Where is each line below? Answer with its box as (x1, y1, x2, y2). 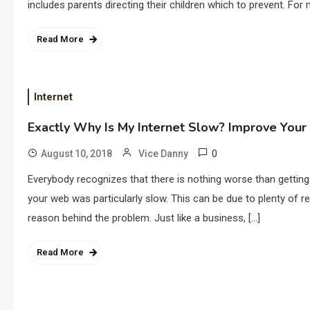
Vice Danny (138, 148, 188, 159)
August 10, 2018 (41, 148, 112, 159)
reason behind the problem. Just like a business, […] (28, 212, 260, 224)
